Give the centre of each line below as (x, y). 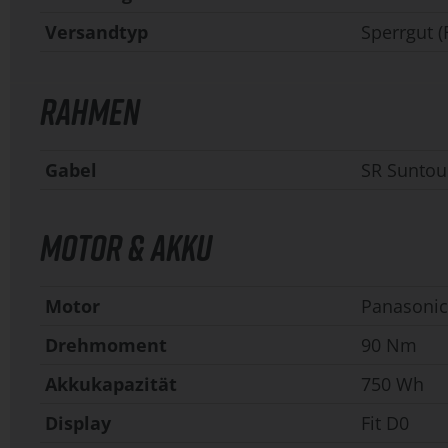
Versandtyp (96, 32)
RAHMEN (90, 111)
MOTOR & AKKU (126, 247)
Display (78, 423)
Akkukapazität (111, 384)
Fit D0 (385, 423)
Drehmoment (106, 345)
